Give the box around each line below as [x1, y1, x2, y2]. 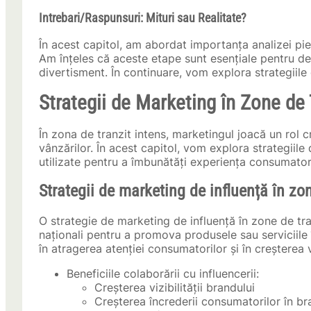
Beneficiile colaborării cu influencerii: [67, 267, 259, 281]
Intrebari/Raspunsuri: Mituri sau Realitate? [39, 11, 246, 26]
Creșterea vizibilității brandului [94, 280, 255, 295]
